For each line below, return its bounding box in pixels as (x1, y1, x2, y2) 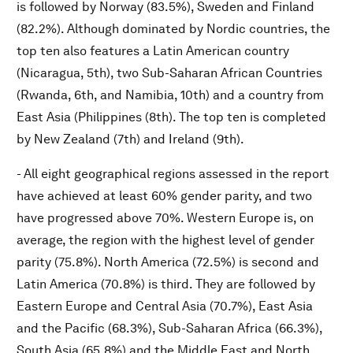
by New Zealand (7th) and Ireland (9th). (17, 132, 244, 147)
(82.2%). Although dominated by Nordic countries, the (17, 21, 330, 36)
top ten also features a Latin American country (17, 43, 289, 58)
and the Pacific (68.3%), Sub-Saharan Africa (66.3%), (17, 321, 322, 336)
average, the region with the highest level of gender (17, 232, 314, 247)
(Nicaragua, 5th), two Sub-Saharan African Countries (17, 65, 322, 80)
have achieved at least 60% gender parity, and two (17, 188, 312, 203)
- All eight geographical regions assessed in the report (17, 166, 329, 181)
